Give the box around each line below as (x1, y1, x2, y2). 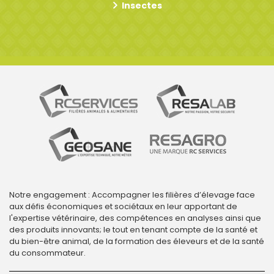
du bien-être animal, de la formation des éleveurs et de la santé (9, 235, 264, 247)
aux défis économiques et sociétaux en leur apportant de (9, 201, 237, 212)
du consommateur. (9, 247, 86, 259)
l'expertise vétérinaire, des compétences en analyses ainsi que (9, 212, 261, 224)
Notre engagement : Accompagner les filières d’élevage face (9, 189, 255, 201)
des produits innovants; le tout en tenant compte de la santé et (9, 224, 257, 235)
